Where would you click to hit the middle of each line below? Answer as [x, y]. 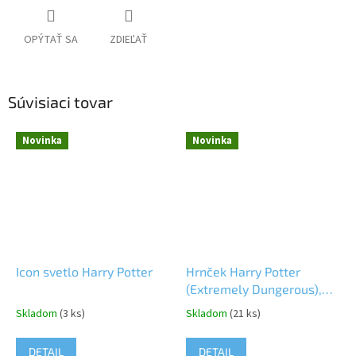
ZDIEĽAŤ [129, 40]
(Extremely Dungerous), [254, 288]
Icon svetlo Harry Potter [84, 271]
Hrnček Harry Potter [243, 271]
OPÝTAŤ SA [51, 40]
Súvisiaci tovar [60, 102]
